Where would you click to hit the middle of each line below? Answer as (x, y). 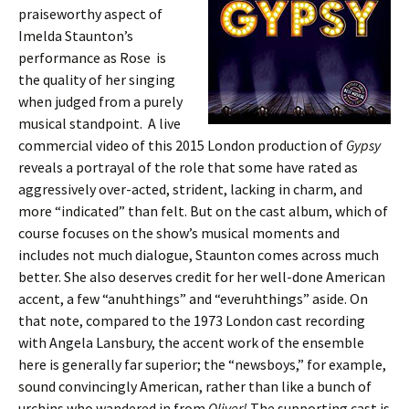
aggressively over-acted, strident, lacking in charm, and (190, 189)
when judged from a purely (100, 101)
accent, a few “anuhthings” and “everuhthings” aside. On (193, 299)
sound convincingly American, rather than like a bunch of (195, 386)
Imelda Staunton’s (76, 36)
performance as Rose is (92, 58)
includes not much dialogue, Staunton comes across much (199, 255)
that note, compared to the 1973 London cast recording (192, 320)
